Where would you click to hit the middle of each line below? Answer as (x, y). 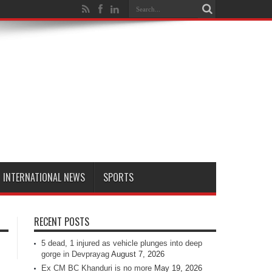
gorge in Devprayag (75, 254)
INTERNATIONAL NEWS (44, 178)
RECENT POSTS (62, 222)
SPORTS (118, 178)
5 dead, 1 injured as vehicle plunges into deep (122, 243)
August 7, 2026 (138, 254)
